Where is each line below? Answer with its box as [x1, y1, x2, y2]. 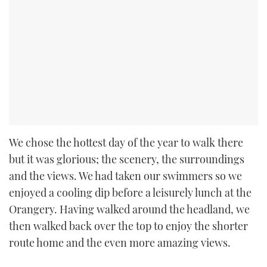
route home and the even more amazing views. [9, 235, 231, 250]
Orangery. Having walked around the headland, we [9, 202, 250, 217]
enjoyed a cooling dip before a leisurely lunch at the [9, 185, 252, 200]
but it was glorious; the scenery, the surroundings [9, 152, 244, 167]
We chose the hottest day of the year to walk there [9, 135, 243, 150]
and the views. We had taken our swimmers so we [9, 169, 242, 184]
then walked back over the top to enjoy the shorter [9, 219, 248, 234]
